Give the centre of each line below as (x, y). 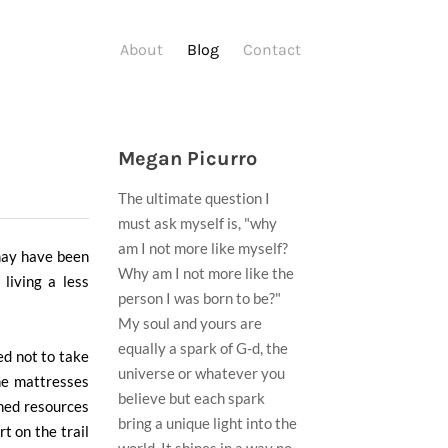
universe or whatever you (201, 373)
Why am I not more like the (206, 273)
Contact (272, 49)
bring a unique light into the (207, 423)
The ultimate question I (194, 198)
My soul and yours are (190, 323)
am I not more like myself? (204, 248)
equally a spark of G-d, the (203, 348)
